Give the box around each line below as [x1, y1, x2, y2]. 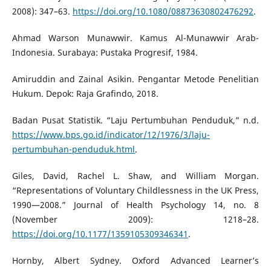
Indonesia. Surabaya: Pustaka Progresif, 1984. [11, 47, 198, 59]
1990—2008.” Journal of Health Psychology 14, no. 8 [11, 199, 260, 211]
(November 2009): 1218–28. [11, 214, 260, 226]
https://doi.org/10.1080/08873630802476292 [72, 5, 253, 18]
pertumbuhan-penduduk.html [11, 143, 135, 155]
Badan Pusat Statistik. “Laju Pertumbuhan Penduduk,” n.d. [11, 114, 260, 126]
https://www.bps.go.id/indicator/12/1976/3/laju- [11, 129, 210, 141]
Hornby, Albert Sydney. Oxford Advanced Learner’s [11, 255, 260, 267]
